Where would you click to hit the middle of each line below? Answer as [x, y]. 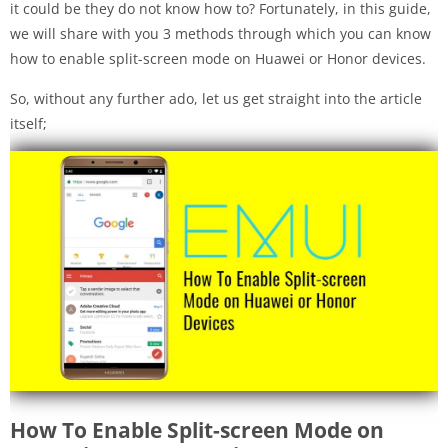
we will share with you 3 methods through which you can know [220, 33]
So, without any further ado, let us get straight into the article [216, 98]
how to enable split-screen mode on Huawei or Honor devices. [218, 58]
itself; [28, 123]
